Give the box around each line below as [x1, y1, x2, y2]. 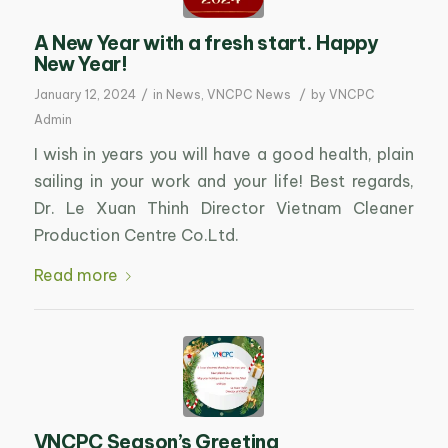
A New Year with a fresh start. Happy [33, 30, 379, 55]
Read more [33, 265, 118, 286]
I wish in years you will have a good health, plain [33, 143, 415, 164]
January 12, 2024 [33, 86, 136, 102]
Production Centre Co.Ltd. [33, 224, 239, 245]
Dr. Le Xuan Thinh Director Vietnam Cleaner [33, 197, 415, 218]
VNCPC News [206, 86, 291, 102]
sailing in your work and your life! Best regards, [33, 170, 415, 191]
